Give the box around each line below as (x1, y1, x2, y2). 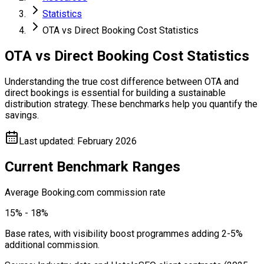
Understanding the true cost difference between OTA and (5, 75, 239, 87)
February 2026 (77, 135, 137, 147)
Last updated (19, 135, 73, 147)
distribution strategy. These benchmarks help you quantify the (5, 98, 258, 110)
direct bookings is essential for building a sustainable (5, 87, 226, 98)
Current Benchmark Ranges (5, 158, 180, 175)
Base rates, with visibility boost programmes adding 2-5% (5, 227, 243, 239)
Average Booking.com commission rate (5, 186, 166, 198)
